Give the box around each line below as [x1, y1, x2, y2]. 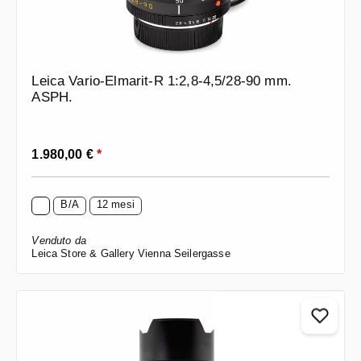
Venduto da [31, 234, 86, 247]
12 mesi [96, 198, 135, 211]
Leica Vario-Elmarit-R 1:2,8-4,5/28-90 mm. [31, 73, 292, 89]
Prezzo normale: [31, 142, 120, 156]
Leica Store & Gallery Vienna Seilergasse [31, 247, 230, 260]
